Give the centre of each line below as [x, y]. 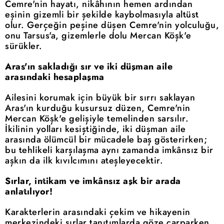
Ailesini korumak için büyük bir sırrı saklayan [100, 98]
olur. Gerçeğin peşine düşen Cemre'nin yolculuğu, [112, 25]
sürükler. [24, 46]
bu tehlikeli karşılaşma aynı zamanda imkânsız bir [109, 150]
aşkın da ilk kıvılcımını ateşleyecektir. [84, 161]
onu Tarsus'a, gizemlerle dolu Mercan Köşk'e [98, 36]
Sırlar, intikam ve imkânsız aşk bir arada [93, 181]
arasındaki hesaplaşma [55, 77]
